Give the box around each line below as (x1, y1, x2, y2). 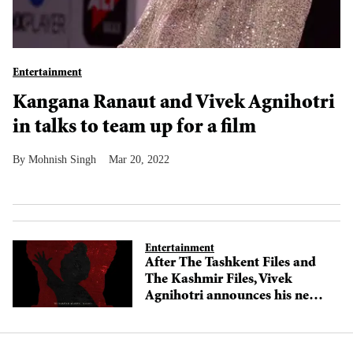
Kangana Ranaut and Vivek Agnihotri (13, 94, 335, 114)
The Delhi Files (145, 306, 234, 321)
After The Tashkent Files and (145, 256, 316, 271)
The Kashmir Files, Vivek (145, 273, 292, 288)
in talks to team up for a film (13, 118, 256, 139)
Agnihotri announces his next (145, 289, 321, 304)
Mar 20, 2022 (109, 154, 169, 165)
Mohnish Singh (28, 154, 96, 165)
